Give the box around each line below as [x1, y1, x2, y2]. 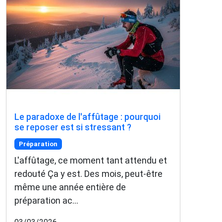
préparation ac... [14, 195, 78, 206]
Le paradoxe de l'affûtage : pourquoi [14, 111, 161, 122]
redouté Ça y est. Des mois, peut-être [14, 168, 163, 179]
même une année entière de [14, 181, 126, 192]
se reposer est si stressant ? [14, 122, 131, 133]
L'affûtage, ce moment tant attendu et [14, 155, 167, 166]
